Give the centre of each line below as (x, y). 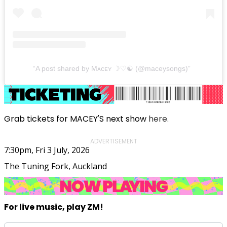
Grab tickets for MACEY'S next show (76, 119)
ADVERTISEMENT (113, 141)
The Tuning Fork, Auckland (55, 166)
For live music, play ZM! (54, 207)
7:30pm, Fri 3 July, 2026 (47, 150)
